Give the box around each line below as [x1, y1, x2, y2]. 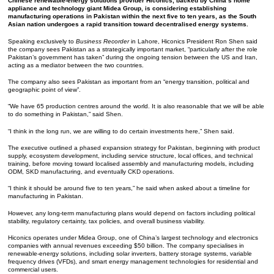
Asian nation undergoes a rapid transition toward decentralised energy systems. [8, 21, 249, 28]
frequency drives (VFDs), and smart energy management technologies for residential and [8, 258, 259, 265]
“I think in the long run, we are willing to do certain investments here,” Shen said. [8, 127, 235, 135]
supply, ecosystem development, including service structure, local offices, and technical [8, 152, 253, 160]
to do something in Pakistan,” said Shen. [8, 111, 124, 118]
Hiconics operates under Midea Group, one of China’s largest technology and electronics [8, 234, 259, 242]
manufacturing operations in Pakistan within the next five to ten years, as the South [8, 13, 257, 20]
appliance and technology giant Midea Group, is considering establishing [8, 5, 227, 12]
